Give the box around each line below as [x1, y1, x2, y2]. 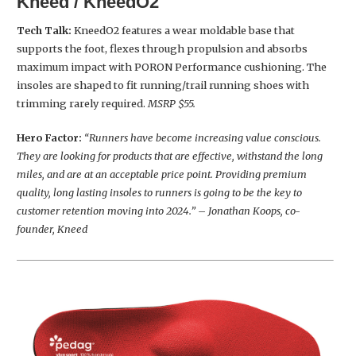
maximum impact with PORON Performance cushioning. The [17, 60, 327, 73]
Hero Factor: [17, 130, 82, 144]
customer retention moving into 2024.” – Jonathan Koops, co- [17, 203, 300, 217]
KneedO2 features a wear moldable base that [74, 23, 295, 37]
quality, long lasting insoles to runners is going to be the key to [17, 185, 302, 199]
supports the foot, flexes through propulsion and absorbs [17, 41, 308, 55]
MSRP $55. [148, 96, 195, 110]
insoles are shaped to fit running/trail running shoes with [17, 78, 309, 91]
